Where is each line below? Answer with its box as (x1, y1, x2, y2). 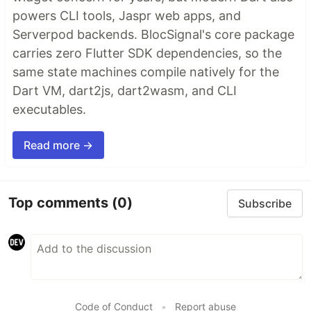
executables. (12, 101, 86, 117)
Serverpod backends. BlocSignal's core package (12, 26, 294, 42)
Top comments (8, 194, 112, 211)
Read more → (24, 137, 93, 152)
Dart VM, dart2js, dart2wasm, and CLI (12, 83, 237, 98)
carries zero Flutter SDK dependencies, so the (12, 45, 282, 60)
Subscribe (238, 196, 292, 210)
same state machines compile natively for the (12, 64, 279, 79)
